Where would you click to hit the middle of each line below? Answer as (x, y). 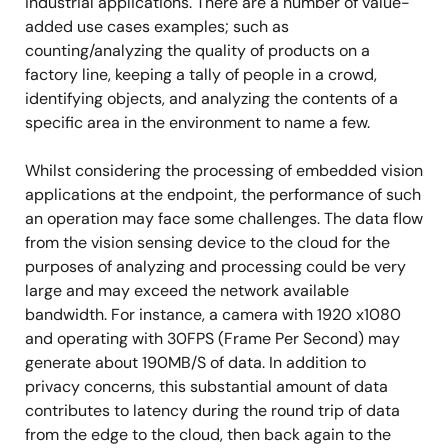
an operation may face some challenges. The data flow (224, 218)
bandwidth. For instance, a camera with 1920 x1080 (213, 314)
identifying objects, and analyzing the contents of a (211, 98)
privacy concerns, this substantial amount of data (206, 386)
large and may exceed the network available (187, 290)
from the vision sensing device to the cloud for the (207, 242)
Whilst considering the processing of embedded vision (224, 170)
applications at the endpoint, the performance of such (223, 194)
